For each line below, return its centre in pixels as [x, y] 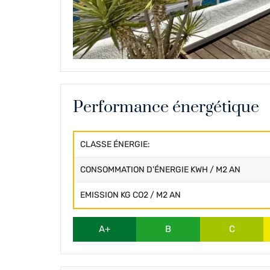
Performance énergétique [166, 108]
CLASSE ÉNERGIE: [115, 145]
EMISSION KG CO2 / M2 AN [130, 195]
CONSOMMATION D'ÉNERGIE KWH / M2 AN [160, 170]
